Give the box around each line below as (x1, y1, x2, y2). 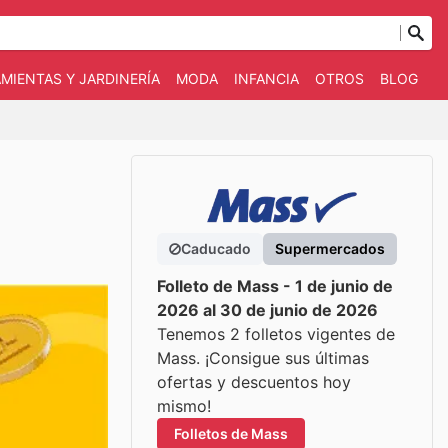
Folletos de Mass (174, 425, 288, 442)
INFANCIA (234, 70, 299, 87)
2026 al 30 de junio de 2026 (157, 300, 378, 320)
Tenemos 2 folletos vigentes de (157, 324, 395, 344)
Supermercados (275, 240, 385, 257)
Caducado (181, 240, 251, 257)
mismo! (157, 396, 211, 416)
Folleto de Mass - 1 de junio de (157, 276, 393, 296)
